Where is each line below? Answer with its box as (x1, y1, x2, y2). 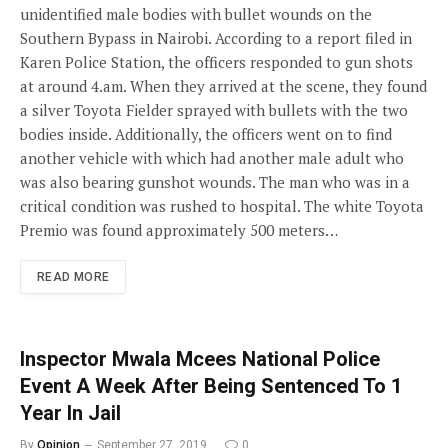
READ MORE (37, 270, 110, 284)
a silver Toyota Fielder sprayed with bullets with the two (20, 100, 408, 120)
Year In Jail (20, 401, 121, 425)
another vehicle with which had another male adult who (20, 148, 404, 168)
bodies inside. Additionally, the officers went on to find (20, 124, 392, 144)
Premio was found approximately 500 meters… (20, 220, 338, 240)
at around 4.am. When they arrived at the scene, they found (20, 76, 427, 96)
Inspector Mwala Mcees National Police (20, 347, 380, 371)
